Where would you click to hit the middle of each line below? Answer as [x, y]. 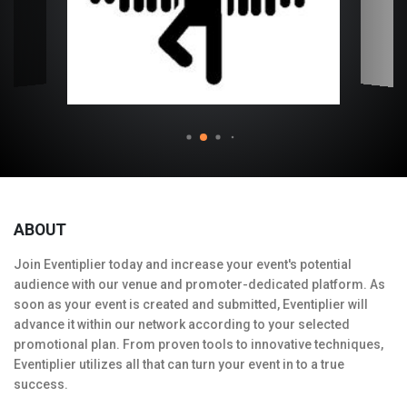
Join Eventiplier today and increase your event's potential [183, 264]
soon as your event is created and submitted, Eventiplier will [191, 304]
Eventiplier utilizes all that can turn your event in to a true [179, 364]
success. [41, 384]
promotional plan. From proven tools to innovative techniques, [199, 344]
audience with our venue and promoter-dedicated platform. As [199, 284]
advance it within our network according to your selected [182, 324]
